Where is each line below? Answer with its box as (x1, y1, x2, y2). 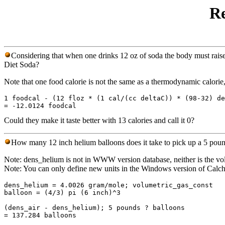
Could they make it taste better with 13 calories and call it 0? (4, 116, 194, 125)
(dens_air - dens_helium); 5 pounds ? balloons (4, 204, 185, 212)
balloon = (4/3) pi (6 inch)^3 (4, 189, 121, 197)
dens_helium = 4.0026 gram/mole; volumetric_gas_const (4, 181, 213, 189)
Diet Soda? (4, 60, 39, 69)
